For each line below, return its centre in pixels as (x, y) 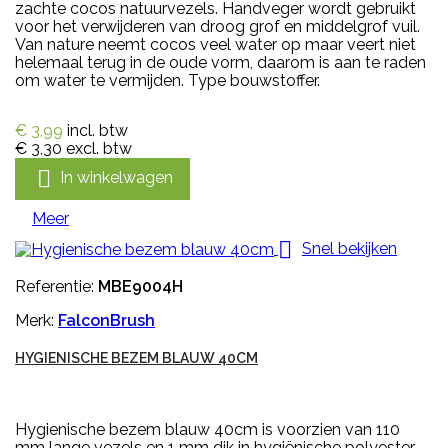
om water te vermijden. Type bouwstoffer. (167, 80)
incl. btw (97, 130)
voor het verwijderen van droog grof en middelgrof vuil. (217, 26)
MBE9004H (140, 286)
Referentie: (56, 286)
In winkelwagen (116, 177)
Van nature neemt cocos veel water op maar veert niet (215, 44)
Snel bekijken (349, 248)
